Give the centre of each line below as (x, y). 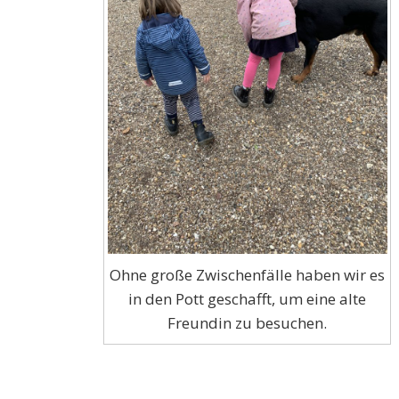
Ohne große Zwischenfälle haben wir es (248, 275)
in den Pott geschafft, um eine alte (248, 299)
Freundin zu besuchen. (248, 323)
